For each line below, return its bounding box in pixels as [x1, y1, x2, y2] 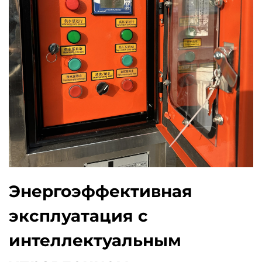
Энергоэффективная [9, 181, 192, 201]
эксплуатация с [9, 206, 148, 226]
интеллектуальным [9, 230, 181, 250]
